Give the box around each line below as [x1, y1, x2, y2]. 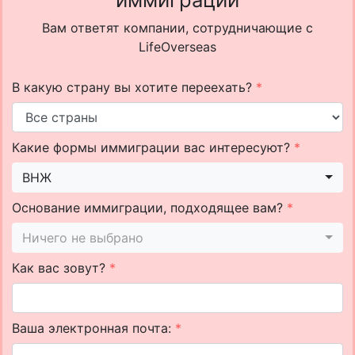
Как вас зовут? [12, 260, 109, 276]
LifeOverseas [139, 39, 216, 55]
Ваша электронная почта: [12, 320, 175, 336]
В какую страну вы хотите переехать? [12, 79, 256, 95]
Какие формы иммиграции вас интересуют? [12, 139, 294, 155]
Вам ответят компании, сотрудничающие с [42, 20, 313, 36]
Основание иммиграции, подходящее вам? [12, 200, 287, 216]
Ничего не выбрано [22, 230, 143, 246]
